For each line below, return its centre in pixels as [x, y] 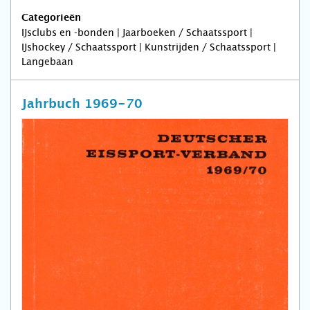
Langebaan [47, 62]
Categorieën [51, 18]
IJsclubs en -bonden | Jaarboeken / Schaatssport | [137, 33]
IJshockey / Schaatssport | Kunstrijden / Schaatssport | [149, 47]
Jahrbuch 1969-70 [82, 104]
